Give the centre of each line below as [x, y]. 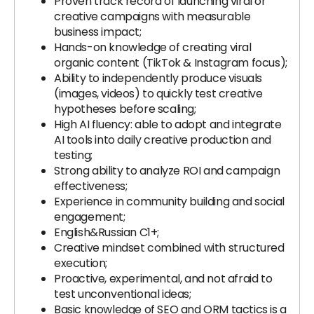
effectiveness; [91, 186]
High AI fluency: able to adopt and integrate [168, 124]
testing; [73, 155]
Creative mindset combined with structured [169, 248]
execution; [81, 263]
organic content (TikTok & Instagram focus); [171, 63]
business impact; [98, 32]
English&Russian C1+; [107, 232]
